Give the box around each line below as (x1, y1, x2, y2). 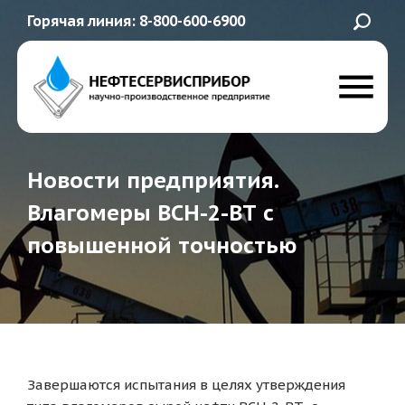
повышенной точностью (27, 231, 297, 259)
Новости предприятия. (27, 165, 278, 194)
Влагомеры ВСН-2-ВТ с (27, 198, 274, 227)
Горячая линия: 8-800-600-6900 (27, 12, 245, 30)
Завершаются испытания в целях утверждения (27, 375, 345, 393)
